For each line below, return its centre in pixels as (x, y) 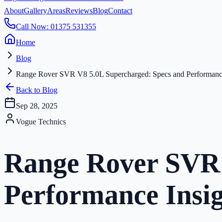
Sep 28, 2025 (37, 106)
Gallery (35, 11)
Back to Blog (37, 90)
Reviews (79, 11)
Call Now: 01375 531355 (56, 27)
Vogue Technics (41, 122)
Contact (120, 11)
